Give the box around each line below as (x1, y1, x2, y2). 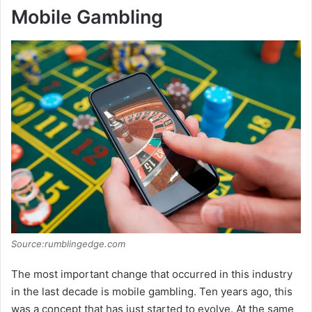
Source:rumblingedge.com (11, 237, 125, 249)
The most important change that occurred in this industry (11, 267, 292, 281)
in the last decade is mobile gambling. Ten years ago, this (11, 284, 292, 298)
